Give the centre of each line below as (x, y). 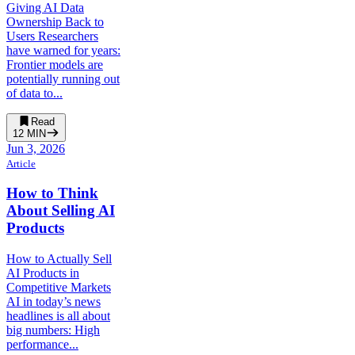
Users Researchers (52, 36)
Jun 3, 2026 (36, 148)
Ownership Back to (55, 21)
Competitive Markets (59, 288)
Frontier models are (55, 64)
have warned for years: (63, 50)
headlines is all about (58, 316)
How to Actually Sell (59, 259)
